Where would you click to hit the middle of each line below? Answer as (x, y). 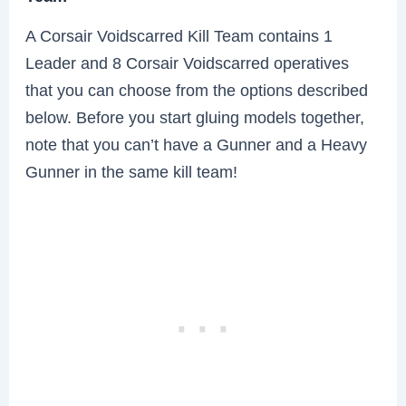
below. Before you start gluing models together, (195, 117)
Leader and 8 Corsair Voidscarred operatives (188, 63)
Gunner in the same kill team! (132, 171)
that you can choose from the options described (197, 90)
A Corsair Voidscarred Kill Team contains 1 (179, 35)
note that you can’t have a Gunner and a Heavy (197, 144)
